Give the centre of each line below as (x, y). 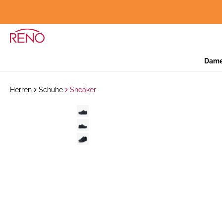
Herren (21, 90)
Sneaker (83, 90)
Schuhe (51, 90)
